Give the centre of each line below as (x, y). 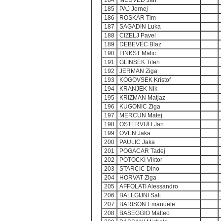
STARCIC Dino (139, 169)
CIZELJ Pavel (138, 36)
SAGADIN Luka (140, 27)
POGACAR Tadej (142, 151)
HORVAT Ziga (138, 178)
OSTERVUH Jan (142, 124)
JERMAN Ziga (138, 71)
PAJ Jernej (134, 9)
